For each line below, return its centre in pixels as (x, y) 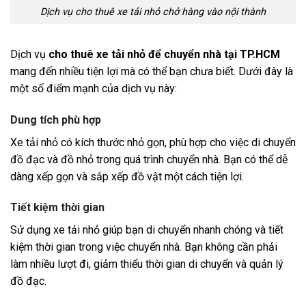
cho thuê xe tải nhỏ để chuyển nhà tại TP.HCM (164, 54)
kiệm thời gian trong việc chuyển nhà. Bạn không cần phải (144, 247)
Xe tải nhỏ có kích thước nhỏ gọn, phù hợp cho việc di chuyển (153, 142)
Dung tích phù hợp (56, 120)
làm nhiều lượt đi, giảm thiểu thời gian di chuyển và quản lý (147, 264)
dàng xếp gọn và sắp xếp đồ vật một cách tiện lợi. (127, 176)
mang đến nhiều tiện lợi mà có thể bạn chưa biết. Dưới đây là (152, 71)
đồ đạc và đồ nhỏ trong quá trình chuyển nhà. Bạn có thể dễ (149, 159)
